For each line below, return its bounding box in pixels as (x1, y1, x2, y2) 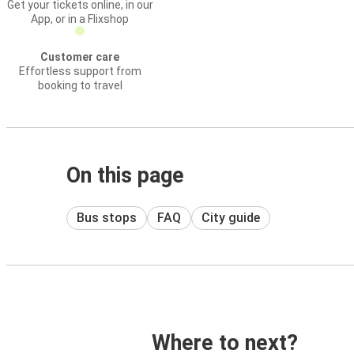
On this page (66, 163, 184, 188)
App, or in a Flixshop (31, 13, 129, 25)
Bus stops (77, 209, 137, 225)
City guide (201, 209, 260, 225)
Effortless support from (18, 65, 141, 77)
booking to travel (37, 79, 122, 92)
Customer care (40, 51, 119, 63)
